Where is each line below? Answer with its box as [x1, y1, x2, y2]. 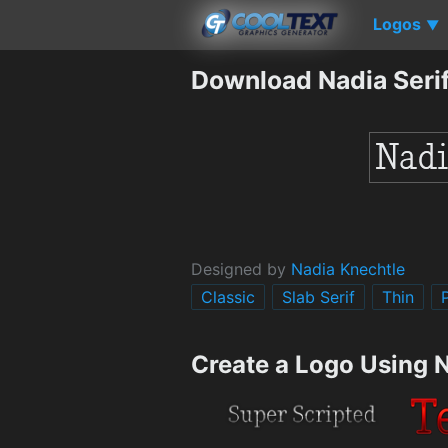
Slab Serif [282, 286, 355, 307]
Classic [201, 286, 255, 307]
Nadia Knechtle [291, 258, 405, 279]
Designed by [191, 258, 291, 279]
